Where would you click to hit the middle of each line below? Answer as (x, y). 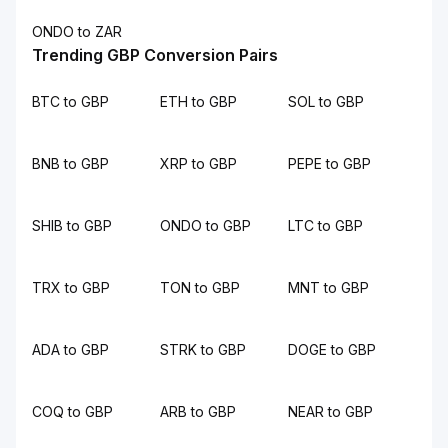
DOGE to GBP (332, 349)
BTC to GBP (70, 101)
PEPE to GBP (329, 163)
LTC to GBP (325, 225)
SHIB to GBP (72, 225)
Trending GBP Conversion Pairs (155, 55)
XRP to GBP (198, 163)
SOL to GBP (326, 101)
